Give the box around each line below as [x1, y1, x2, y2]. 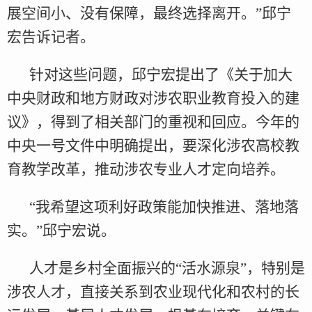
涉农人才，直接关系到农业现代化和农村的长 [7, 283, 299, 301]
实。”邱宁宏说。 [7, 222, 116, 240]
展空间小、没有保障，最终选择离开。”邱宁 [7, 5, 291, 22]
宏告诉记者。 [7, 29, 95, 46]
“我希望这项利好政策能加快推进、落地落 [29, 198, 299, 216]
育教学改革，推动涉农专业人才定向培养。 [7, 161, 285, 178]
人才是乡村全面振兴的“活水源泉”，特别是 [29, 260, 305, 277]
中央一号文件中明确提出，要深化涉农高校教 [7, 137, 299, 155]
